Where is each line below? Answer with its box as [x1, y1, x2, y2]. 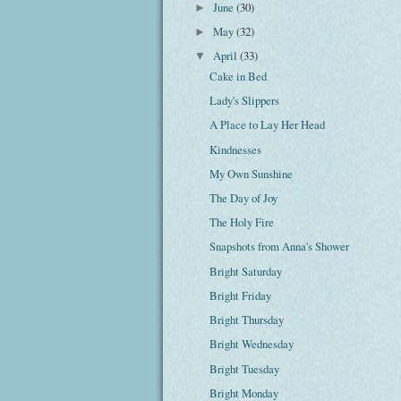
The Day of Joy [209, 189, 278, 206]
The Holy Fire [209, 214, 275, 231]
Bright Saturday [209, 262, 283, 279]
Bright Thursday [209, 311, 285, 328]
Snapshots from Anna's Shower [209, 238, 350, 255]
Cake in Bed [209, 67, 268, 84]
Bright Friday [209, 286, 272, 303]
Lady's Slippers [209, 92, 280, 109]
